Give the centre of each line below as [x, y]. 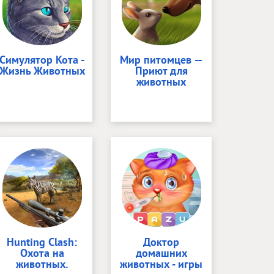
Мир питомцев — [161, 60]
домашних [161, 253]
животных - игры [161, 264]
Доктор [161, 242]
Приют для [161, 71]
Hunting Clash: [42, 242]
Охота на [42, 253]
